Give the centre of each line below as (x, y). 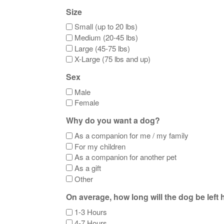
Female (87, 102)
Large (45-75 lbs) (102, 48)
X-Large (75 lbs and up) (112, 59)
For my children (100, 146)
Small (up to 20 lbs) (106, 26)
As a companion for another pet (125, 157)
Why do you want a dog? (113, 120)
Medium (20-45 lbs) (106, 37)
